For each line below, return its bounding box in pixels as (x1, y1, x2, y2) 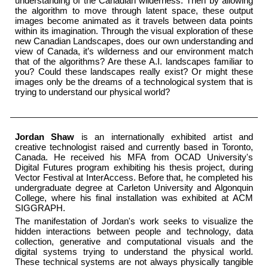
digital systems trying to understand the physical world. (15, 247, 253, 257)
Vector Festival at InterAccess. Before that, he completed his (15, 173, 253, 182)
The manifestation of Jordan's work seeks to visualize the (15, 217, 253, 227)
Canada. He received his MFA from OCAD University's (15, 153, 253, 162)
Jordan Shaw (15, 132, 75, 142)
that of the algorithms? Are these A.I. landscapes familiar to (15, 56, 253, 66)
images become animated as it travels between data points (15, 16, 253, 26)
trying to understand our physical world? (15, 87, 170, 97)
